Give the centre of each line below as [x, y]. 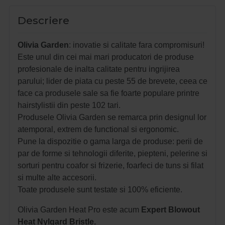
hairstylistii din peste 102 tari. [70, 105]
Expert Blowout [171, 209]
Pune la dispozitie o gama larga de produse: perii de [110, 141]
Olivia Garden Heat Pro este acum [79, 209]
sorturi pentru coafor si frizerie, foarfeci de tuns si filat [110, 165]
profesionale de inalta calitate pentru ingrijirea [99, 69]
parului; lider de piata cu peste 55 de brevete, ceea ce [113, 81]
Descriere [43, 20]
